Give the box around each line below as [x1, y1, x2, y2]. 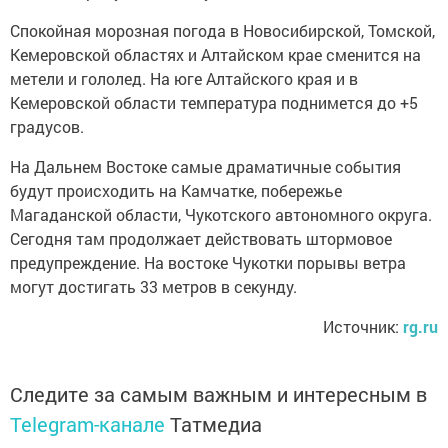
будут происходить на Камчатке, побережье [10, 179, 342, 201]
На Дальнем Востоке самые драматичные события [10, 155, 401, 177]
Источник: [323, 315, 403, 337]
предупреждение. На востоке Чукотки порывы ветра [10, 251, 406, 273]
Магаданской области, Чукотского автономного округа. [10, 203, 432, 225]
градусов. [10, 115, 84, 137]
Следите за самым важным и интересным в [10, 380, 427, 407]
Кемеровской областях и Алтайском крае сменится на [10, 43, 421, 65]
